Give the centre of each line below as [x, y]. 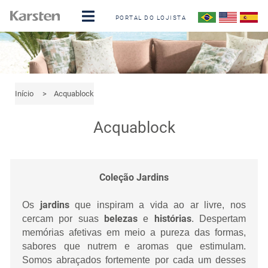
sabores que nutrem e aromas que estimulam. [134, 246]
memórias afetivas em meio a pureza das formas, [134, 232]
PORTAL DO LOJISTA [150, 17]
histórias [173, 218]
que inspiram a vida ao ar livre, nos [158, 205]
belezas [121, 218]
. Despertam [219, 218]
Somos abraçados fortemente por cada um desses [134, 260]
